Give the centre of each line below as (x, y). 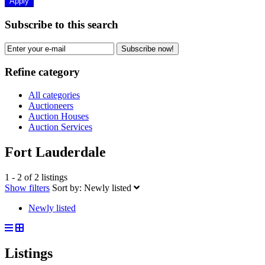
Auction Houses (59, 116)
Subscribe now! (148, 49)
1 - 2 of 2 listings (36, 177)
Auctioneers (51, 105)
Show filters (27, 188)
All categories (54, 95)
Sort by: (67, 188)
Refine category (42, 72)
